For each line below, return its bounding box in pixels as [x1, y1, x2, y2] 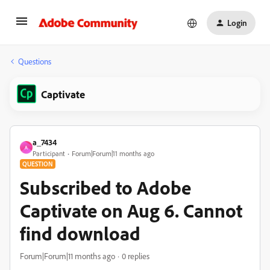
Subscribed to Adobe [20, 175, 191, 199]
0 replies [122, 251, 149, 261]
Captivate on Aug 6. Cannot [20, 198, 242, 222]
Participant [33, 149, 65, 158]
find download [20, 221, 140, 245]
